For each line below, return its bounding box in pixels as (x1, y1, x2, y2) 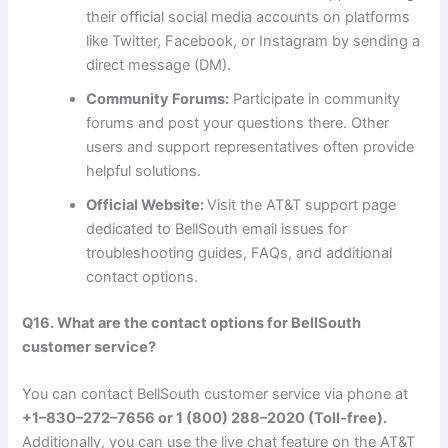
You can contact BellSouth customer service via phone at (22, 385, 409, 404)
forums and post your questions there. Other (86, 113, 390, 132)
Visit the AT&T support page (207, 195, 397, 214)
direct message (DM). (86, 55, 232, 74)
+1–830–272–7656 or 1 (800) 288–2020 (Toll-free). (22, 409, 388, 428)
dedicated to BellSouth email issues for (86, 219, 348, 238)
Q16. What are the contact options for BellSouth (22, 313, 362, 332)
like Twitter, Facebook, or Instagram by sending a (86, 31, 421, 50)
